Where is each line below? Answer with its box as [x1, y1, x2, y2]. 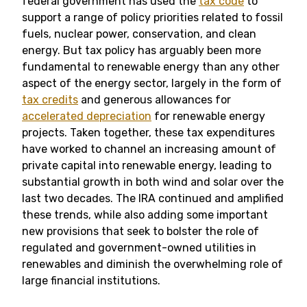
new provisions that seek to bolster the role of [22, 225, 259, 238]
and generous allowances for [78, 93, 231, 106]
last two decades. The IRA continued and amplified [22, 192, 284, 205]
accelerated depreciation [22, 110, 151, 123]
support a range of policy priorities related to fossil [22, 11, 283, 24]
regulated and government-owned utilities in [22, 241, 256, 254]
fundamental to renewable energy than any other [22, 60, 280, 73]
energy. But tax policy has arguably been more [22, 44, 261, 57]
